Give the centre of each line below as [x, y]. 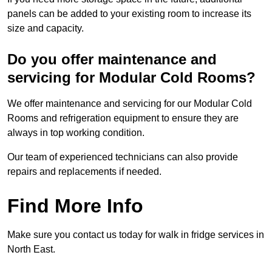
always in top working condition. [76, 133]
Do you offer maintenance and [112, 59]
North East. [31, 250]
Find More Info [75, 206]
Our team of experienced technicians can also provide [123, 157]
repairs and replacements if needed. [84, 172]
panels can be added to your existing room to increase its [129, 14]
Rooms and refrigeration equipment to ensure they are [123, 118]
